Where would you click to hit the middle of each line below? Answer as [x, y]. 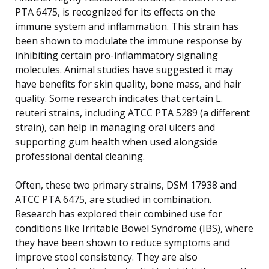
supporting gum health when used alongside [116, 141]
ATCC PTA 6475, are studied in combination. [113, 199]
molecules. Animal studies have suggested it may [124, 69]
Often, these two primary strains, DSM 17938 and [126, 185]
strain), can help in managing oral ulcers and [115, 127]
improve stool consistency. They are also [106, 257]
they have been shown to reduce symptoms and [122, 242]
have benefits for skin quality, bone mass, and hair [128, 84]
